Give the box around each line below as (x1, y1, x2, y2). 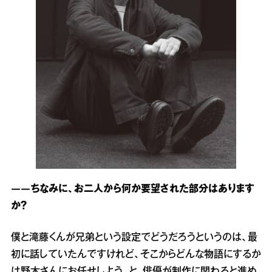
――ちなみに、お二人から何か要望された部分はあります (11, 185, 254, 194)
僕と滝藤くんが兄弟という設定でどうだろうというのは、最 (11, 234, 257, 242)
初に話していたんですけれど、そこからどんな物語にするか (11, 251, 261, 259)
